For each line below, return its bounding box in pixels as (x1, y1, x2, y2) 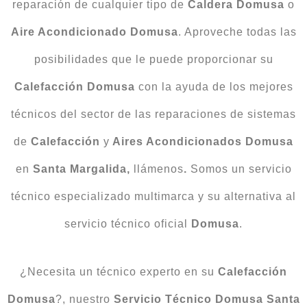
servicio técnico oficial (64, 217, 191, 230)
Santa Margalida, (32, 162, 134, 175)
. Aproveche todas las (177, 25, 297, 38)
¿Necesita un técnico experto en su (20, 265, 218, 278)
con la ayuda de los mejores (134, 80, 293, 93)
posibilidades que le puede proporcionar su (34, 53, 273, 65)
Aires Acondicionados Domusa (110, 135, 293, 147)
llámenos (133, 162, 184, 175)
